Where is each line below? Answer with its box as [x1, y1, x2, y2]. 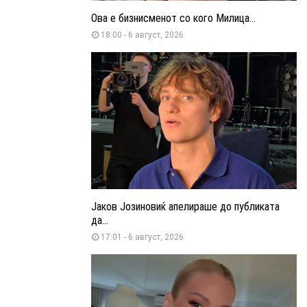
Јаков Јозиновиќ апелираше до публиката [91, 199, 280, 213]
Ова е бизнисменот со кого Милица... [91, 11, 256, 25]
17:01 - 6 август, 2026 [101, 232, 184, 242]
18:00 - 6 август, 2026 [101, 29, 184, 40]
